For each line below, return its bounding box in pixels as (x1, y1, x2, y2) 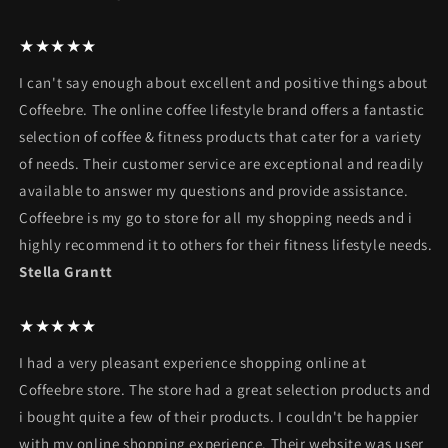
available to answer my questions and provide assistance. (19, 181, 409, 201)
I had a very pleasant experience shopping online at (19, 353, 367, 373)
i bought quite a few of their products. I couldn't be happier (19, 407, 419, 427)
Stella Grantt (19, 262, 113, 282)
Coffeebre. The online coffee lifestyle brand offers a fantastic (19, 100, 425, 120)
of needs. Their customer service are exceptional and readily (19, 154, 425, 174)
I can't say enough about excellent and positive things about (19, 73, 429, 93)
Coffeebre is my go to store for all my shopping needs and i (19, 208, 413, 228)
